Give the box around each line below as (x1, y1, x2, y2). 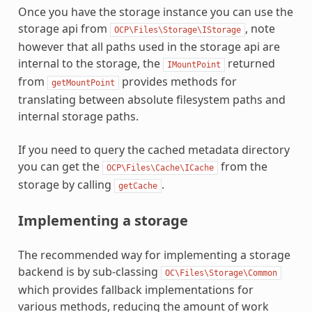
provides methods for (118, 73, 237, 89)
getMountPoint (51, 77, 115, 88)
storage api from (17, 20, 110, 36)
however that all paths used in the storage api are (17, 38, 280, 54)
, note (244, 20, 275, 36)
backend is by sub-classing (17, 263, 161, 279)
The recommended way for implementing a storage (17, 247, 290, 263)
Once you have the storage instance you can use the (17, 3, 293, 19)
